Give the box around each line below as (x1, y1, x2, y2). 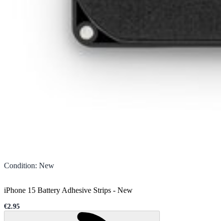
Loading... (155, 211, 184, 219)
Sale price (3, 206, 33, 214)
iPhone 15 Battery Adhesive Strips (4, 185, 111, 194)
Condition (4, 161, 35, 170)
